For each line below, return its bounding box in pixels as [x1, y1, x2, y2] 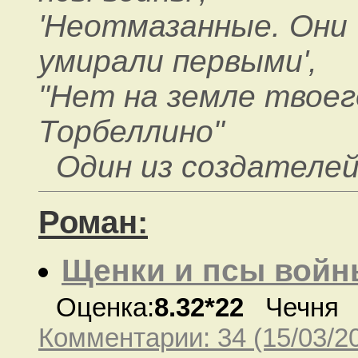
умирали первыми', [38, 43, 317, 78]
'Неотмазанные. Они [38, 8, 348, 43]
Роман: [38, 204, 148, 240]
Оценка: [56, 292, 154, 322]
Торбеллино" [38, 113, 225, 149]
